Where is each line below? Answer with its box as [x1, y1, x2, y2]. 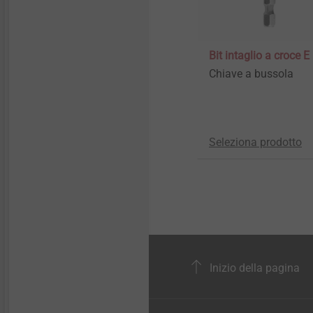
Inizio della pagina [207, 261, 300, 275]
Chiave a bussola [209, 67, 293, 81]
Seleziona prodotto [209, 136, 302, 150]
